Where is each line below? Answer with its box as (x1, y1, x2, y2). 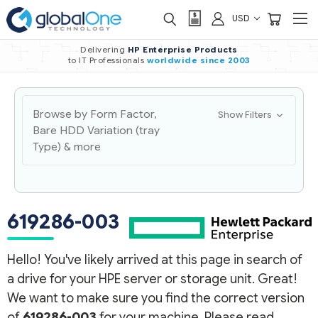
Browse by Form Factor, (33, 107, 157, 121)
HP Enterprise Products (127, 45, 238, 55)
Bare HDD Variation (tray (33, 124, 160, 137)
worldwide (146, 55, 197, 65)
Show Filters (217, 109, 274, 121)
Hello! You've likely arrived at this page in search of (6, 252, 302, 268)
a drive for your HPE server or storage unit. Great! (6, 271, 297, 287)
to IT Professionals (67, 55, 147, 65)
